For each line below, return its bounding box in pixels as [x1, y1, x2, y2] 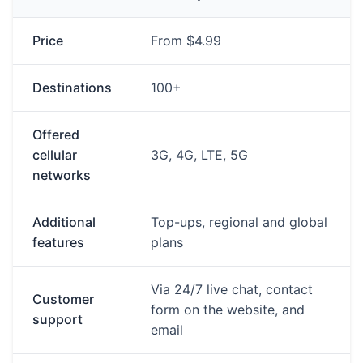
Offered [32, 126, 79, 143]
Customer [32, 291, 94, 307]
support [32, 311, 83, 327]
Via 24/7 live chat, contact [151, 281, 313, 297]
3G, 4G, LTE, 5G [151, 147, 248, 163]
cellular [32, 147, 77, 163]
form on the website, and [151, 301, 305, 318]
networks [32, 167, 91, 183]
